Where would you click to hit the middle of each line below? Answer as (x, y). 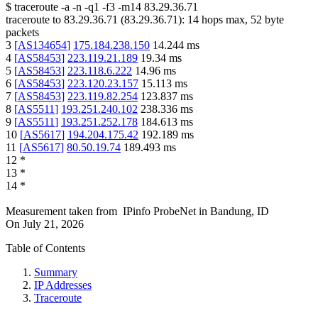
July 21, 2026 (53, 224)
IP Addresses (63, 285)
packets (22, 33)
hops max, (225, 20)
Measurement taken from (61, 212)
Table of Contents (45, 248)
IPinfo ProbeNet (161, 212)
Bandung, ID (240, 212)
